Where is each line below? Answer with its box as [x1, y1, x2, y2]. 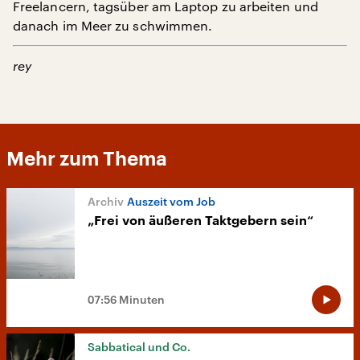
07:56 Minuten [88, 292, 165, 306]
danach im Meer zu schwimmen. [13, 17, 213, 33]
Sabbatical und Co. [88, 339, 190, 354]
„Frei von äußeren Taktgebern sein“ [88, 214, 313, 227]
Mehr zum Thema [6, 149, 167, 169]
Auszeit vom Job [127, 194, 215, 208]
